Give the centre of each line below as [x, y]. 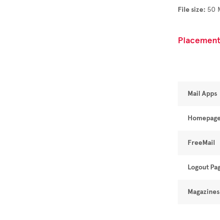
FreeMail [201, 143]
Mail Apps [202, 94]
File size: [192, 10]
